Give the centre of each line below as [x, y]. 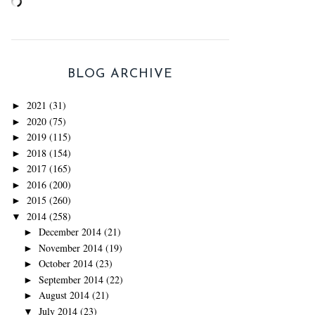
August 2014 [64, 295]
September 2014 [71, 279]
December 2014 [70, 232]
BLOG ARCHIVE [120, 74]
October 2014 [65, 263]
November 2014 [70, 247]
